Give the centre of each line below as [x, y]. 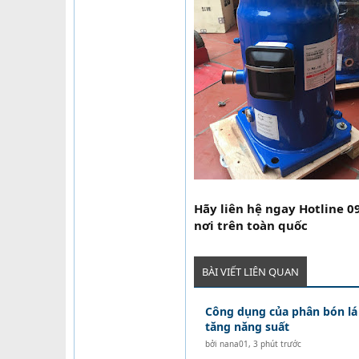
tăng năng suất [247, 327]
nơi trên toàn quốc [251, 225]
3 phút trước [277, 344]
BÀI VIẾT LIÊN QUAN [250, 272]
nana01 [234, 344]
